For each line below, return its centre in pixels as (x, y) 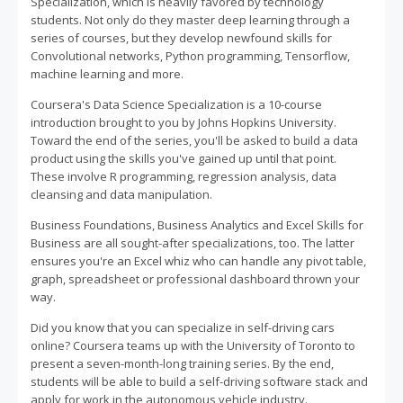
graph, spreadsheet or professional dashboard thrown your (195, 279)
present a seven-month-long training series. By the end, (182, 364)
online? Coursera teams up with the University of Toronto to (193, 346)
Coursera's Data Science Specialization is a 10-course (176, 105)
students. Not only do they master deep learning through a (190, 20)
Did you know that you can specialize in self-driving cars (183, 328)
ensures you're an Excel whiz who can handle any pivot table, (198, 261)
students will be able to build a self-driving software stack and (199, 382)
